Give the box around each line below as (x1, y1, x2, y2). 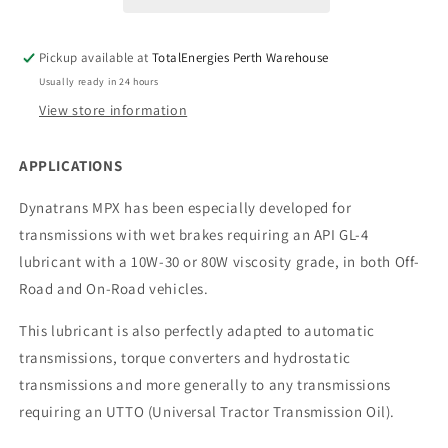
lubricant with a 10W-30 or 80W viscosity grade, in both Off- (19, 251, 421, 271)
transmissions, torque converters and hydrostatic (19, 347, 351, 367)
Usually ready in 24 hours (39, 74, 159, 88)
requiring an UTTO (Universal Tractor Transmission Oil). (19, 401, 396, 421)
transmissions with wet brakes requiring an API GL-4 (19, 224, 369, 244)
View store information (39, 100, 188, 119)
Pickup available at (39, 48, 153, 66)
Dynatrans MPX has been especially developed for (19, 197, 352, 217)
